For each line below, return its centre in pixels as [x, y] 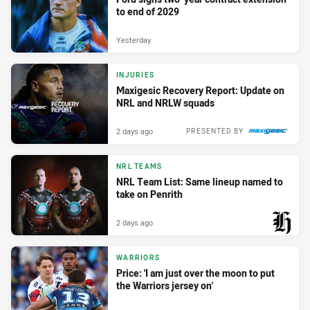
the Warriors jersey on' [165, 286]
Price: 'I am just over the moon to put [195, 273]
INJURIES [135, 75]
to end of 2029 [148, 12]
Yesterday [134, 39]
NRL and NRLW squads [165, 103]
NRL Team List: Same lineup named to [200, 182]
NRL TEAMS [139, 167]
